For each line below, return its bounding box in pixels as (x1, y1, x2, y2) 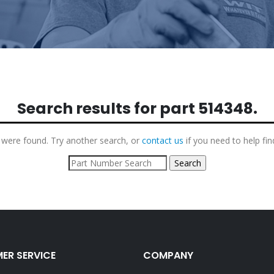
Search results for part (17, 98, 198, 119)
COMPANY (143, 248, 193, 262)
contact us (142, 134, 183, 146)
